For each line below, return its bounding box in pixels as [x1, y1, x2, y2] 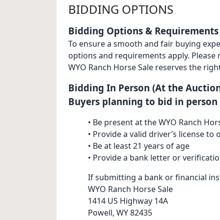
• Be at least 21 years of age [88, 140, 190, 152]
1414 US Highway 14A [88, 195, 168, 207]
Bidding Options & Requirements [68, 25, 219, 37]
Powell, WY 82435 [88, 207, 152, 219]
